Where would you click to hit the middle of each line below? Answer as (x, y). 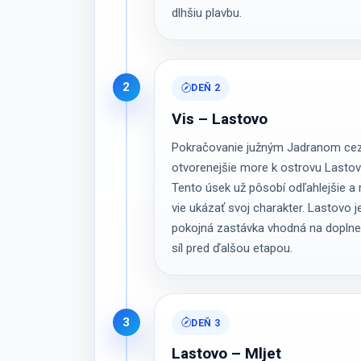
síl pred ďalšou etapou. (232, 249)
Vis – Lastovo (220, 119)
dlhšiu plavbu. (207, 13)
